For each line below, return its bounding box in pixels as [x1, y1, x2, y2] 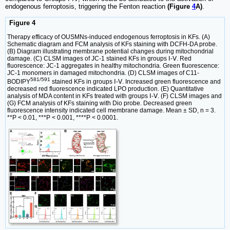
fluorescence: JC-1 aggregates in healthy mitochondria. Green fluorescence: [7, 62, 219, 69]
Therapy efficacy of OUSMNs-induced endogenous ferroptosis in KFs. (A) [7, 33, 210, 41]
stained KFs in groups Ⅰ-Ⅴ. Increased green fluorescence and [50, 78, 221, 85]
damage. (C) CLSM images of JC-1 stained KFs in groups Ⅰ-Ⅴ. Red [7, 54, 191, 62]
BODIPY [7, 78, 30, 85]
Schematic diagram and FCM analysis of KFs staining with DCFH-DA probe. [7, 40, 217, 48]
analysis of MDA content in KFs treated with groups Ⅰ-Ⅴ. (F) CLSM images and [7, 92, 222, 100]
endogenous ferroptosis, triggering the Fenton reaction [5, 3, 165, 11]
